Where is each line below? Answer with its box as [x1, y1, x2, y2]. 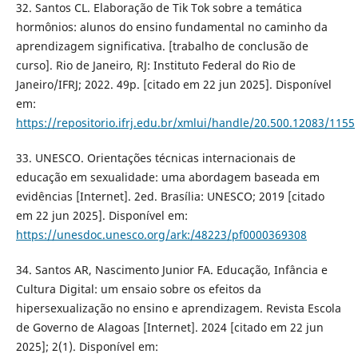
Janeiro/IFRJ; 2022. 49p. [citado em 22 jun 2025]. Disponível [15, 77, 332, 93]
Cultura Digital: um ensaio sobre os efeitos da [15, 281, 261, 297]
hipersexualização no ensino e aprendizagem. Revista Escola [15, 300, 341, 316]
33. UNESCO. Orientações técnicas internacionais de [15, 150, 296, 166]
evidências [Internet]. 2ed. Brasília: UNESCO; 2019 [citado [15, 189, 324, 205]
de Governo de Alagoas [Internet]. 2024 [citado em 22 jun [15, 320, 324, 336]
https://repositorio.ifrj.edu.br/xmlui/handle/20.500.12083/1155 [15, 115, 355, 131]
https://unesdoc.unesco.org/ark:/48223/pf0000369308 [15, 227, 307, 243]
